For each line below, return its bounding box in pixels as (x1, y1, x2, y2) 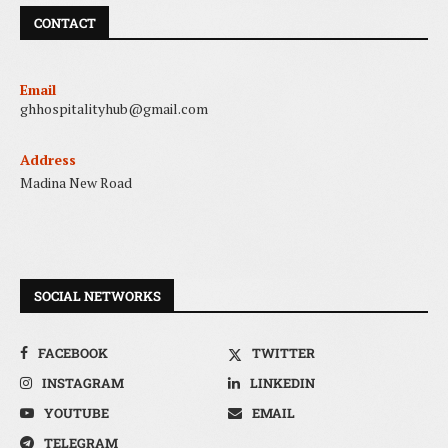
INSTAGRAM (42, 374, 124, 393)
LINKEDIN (250, 374, 316, 393)
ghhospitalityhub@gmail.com (20, 99, 208, 119)
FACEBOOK (38, 344, 108, 363)
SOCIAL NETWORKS (34, 287, 161, 306)
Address (20, 150, 76, 170)
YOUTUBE (44, 404, 109, 423)
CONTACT (34, 14, 96, 33)
